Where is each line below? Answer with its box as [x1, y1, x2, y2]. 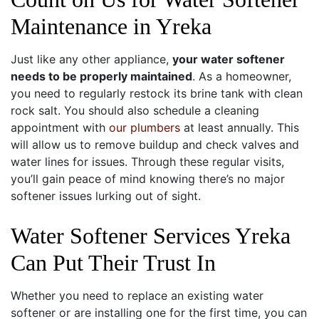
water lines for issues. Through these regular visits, [11, 154, 284, 169]
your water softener [172, 51, 285, 66]
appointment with [11, 120, 109, 135]
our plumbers [109, 120, 180, 135]
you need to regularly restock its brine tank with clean [11, 85, 303, 100]
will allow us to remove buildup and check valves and [11, 137, 299, 152]
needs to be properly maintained [11, 68, 192, 83]
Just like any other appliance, [11, 51, 172, 66]
